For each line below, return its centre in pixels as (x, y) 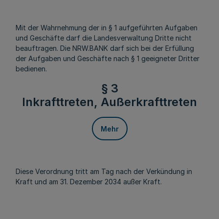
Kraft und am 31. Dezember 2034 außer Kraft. (89, 182)
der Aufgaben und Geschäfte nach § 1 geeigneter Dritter (108, 58)
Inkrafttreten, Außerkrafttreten (109, 102)
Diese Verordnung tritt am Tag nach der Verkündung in (104, 171)
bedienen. (31, 69)
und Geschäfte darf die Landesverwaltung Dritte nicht (104, 38)
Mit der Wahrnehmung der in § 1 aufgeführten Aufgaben (107, 28)
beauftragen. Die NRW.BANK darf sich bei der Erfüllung (105, 48)
